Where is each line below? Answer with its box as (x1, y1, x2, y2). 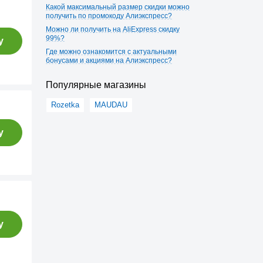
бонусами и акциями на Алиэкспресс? (46, 56, 172, 65)
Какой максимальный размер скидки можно (46, 3, 190, 11)
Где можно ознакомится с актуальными (46, 48, 177, 56)
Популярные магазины (46, 80, 146, 90)
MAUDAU (95, 100, 127, 109)
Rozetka (51, 100, 79, 109)
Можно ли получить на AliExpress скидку (46, 25, 180, 33)
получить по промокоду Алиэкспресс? (46, 12, 172, 20)
